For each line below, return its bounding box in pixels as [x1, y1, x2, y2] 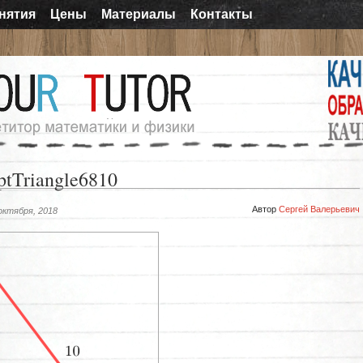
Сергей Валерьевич [279, 204, 360, 215]
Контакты [190, 7, 253, 21]
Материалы [101, 7, 176, 21]
